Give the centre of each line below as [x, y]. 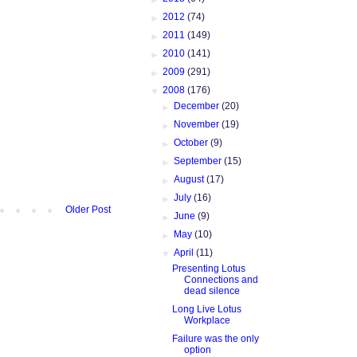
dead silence [212, 290]
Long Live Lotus [206, 309]
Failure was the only [215, 338]
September [199, 161]
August [190, 179]
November [198, 124]
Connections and [221, 279]
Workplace [207, 320]
